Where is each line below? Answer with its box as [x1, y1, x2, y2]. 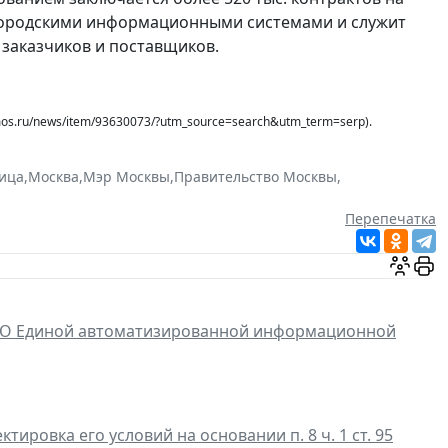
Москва [28, 166, 79, 186]
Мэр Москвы [83, 166, 170, 186]
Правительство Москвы [174, 166, 337, 186]
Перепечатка [345, 208, 436, 228]
